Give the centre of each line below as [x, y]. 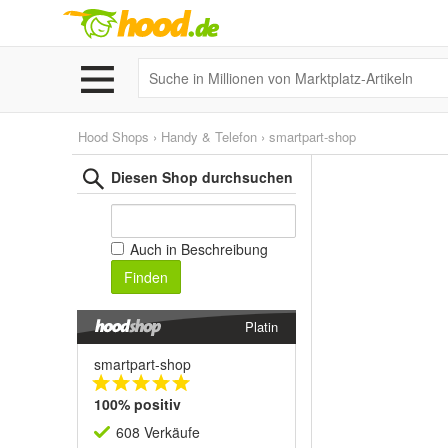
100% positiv [137, 404]
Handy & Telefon [209, 136]
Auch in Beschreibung [197, 249]
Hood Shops [113, 136]
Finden [146, 277]
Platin [261, 326]
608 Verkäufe [158, 432]
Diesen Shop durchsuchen [202, 177]
